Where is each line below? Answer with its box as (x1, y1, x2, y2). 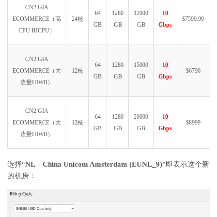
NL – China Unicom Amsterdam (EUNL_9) (25, 160, 162, 168)
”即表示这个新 (162, 160, 209, 168)
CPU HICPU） (18, 27, 55, 34)
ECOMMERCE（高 (13, 15, 61, 22)
